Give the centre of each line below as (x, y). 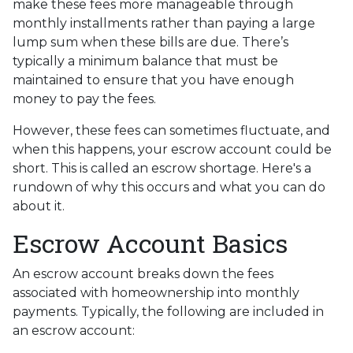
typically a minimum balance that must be (145, 61)
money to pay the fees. (84, 99)
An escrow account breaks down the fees (143, 274)
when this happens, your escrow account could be (172, 150)
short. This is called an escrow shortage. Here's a (162, 169)
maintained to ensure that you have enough (153, 80)
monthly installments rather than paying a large (164, 24)
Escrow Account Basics (150, 243)
